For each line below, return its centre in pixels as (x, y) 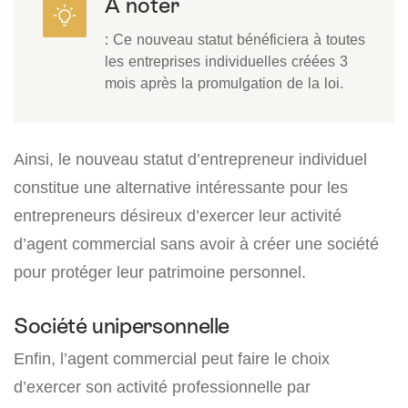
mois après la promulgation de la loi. (224, 83)
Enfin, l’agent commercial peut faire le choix (172, 359)
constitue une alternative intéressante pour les (181, 188)
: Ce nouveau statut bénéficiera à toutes (235, 40)
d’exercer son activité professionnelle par (162, 387)
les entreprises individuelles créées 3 (226, 61)
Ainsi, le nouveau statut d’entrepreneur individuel (190, 159)
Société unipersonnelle (122, 326)
